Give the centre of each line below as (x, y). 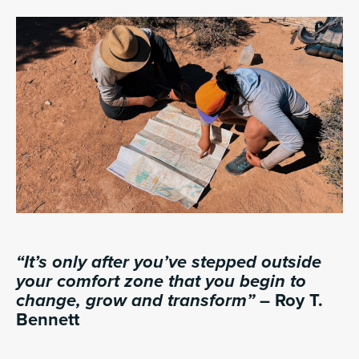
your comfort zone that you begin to (161, 281)
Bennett (48, 319)
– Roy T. (289, 300)
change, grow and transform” (135, 300)
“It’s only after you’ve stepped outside (169, 262)
